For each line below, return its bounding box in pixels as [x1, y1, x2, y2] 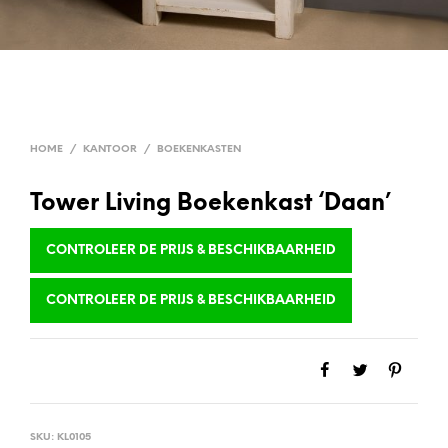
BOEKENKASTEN [157, 144, 241, 155]
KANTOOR [83, 144, 137, 155]
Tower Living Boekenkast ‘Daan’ [30, 192, 391, 216]
